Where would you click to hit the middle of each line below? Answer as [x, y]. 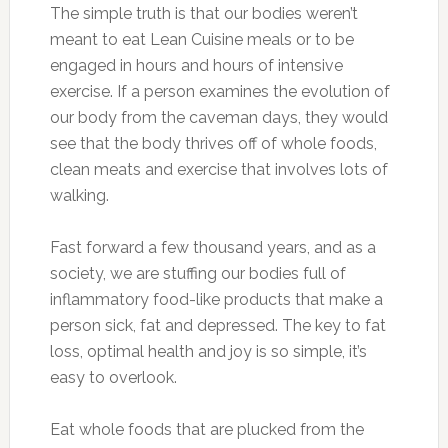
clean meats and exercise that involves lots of [218, 169]
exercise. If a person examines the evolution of [219, 91]
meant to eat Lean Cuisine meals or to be [201, 39]
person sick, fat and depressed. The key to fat [217, 325]
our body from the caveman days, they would [218, 117]
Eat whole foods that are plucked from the [206, 429]
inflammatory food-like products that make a [216, 299]
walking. [79, 195]
